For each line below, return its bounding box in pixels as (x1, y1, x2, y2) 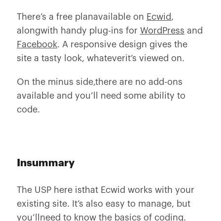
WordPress (140, 26, 184, 35)
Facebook (16, 40, 57, 49)
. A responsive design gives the (57, 40, 187, 49)
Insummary (16, 158, 74, 168)
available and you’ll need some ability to (16, 91, 185, 100)
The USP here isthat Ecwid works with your (16, 185, 194, 194)
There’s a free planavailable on (16, 12, 147, 21)
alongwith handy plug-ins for (16, 26, 140, 35)
